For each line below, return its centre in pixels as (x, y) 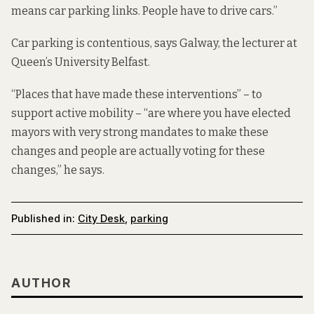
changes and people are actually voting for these (138, 151)
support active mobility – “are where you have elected (151, 114)
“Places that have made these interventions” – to (137, 95)
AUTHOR (41, 282)
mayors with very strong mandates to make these (140, 132)
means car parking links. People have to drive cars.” (144, 11)
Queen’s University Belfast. (81, 62)
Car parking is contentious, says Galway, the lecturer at (154, 43)
